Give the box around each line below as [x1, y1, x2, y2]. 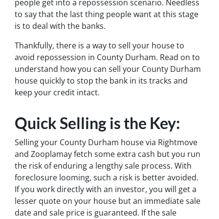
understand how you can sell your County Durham [15, 63, 201, 74]
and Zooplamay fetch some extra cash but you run [15, 148, 200, 159]
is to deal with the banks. [15, 20, 106, 31]
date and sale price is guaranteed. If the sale [15, 207, 176, 218]
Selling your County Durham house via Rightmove [15, 136, 197, 148]
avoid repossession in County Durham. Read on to [15, 51, 200, 63]
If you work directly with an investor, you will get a [15, 183, 197, 195]
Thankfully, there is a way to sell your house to [15, 40, 184, 51]
